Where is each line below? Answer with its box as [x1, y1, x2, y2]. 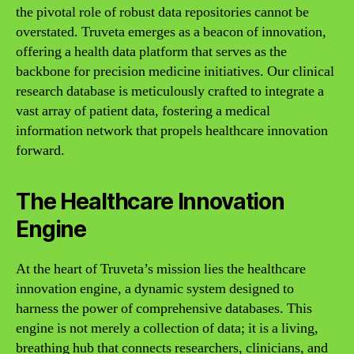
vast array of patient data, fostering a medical [16, 102, 270, 120]
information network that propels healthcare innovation [16, 122, 328, 140]
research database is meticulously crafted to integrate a [16, 82, 324, 100]
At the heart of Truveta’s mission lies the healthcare [16, 260, 306, 278]
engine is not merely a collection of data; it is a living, [16, 319, 318, 337]
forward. [16, 141, 65, 160]
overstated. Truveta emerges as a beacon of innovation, [16, 23, 326, 41]
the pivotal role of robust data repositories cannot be [16, 3, 309, 21]
